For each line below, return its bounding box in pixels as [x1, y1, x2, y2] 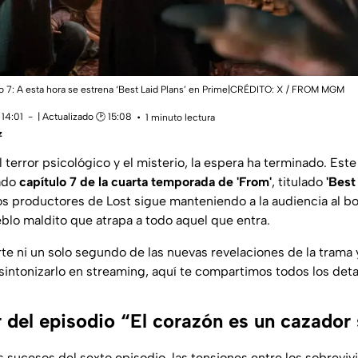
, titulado [272, 173, 326, 189]
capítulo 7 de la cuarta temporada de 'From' [19, 173, 272, 189]
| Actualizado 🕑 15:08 [38, 110, 132, 122]
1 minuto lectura [145, 112, 215, 124]
